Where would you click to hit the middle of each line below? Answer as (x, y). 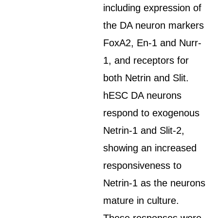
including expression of (153, 8)
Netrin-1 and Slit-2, (144, 130)
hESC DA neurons (143, 95)
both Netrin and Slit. (146, 78)
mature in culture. (141, 200)
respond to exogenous (152, 113)
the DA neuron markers (154, 25)
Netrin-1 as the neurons (154, 183)
